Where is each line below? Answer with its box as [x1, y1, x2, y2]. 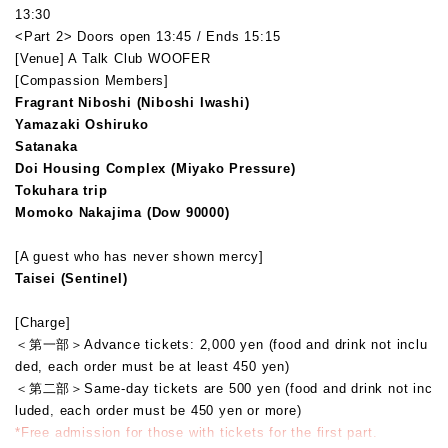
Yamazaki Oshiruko [15, 116, 149, 132]
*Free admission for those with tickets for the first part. [15, 424, 378, 440]
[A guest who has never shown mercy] [15, 248, 264, 264]
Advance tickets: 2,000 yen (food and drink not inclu [84, 336, 428, 352]
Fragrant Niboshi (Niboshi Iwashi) [15, 94, 250, 110]
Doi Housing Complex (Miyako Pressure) [15, 160, 296, 176]
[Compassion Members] [15, 72, 169, 88]
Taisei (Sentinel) [15, 270, 128, 286]
